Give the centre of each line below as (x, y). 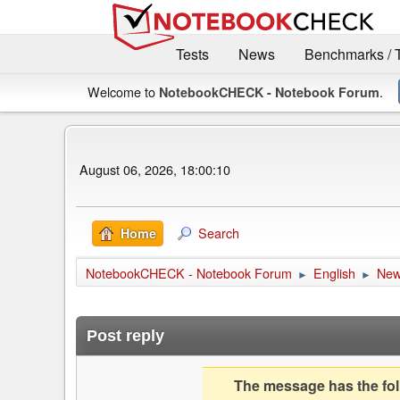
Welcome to (123, 92)
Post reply (125, 336)
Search (219, 233)
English (334, 273)
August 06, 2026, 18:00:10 (155, 169)
